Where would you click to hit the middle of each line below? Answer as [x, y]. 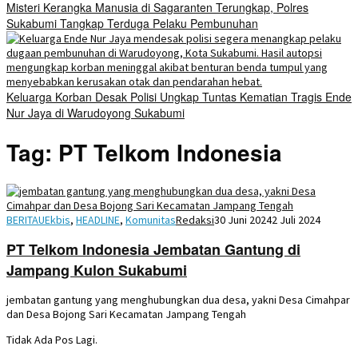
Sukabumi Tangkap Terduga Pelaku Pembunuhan [132, 24]
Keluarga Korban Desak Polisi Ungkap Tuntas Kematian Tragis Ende [179, 97]
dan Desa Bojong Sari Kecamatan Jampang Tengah [126, 314]
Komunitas [151, 219]
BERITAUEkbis [38, 219]
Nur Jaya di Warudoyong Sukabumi [95, 113]
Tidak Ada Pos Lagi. [52, 339]
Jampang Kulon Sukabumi [97, 270]
